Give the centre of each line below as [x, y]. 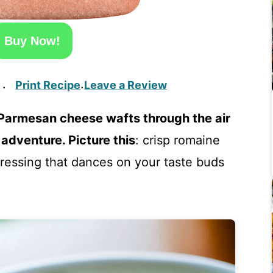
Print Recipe [48, 85]
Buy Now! [32, 41]
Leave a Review [126, 85]
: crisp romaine [178, 140]
